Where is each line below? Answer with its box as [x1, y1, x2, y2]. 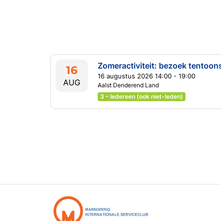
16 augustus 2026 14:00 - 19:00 [98, 72, 195, 80]
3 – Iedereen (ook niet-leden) [100, 93, 183, 100]
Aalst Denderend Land [98, 81, 159, 89]
